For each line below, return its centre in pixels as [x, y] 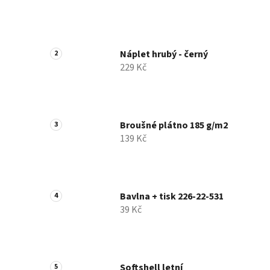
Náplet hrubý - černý [164, 55]
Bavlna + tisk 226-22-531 [172, 197]
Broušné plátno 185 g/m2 [174, 126]
